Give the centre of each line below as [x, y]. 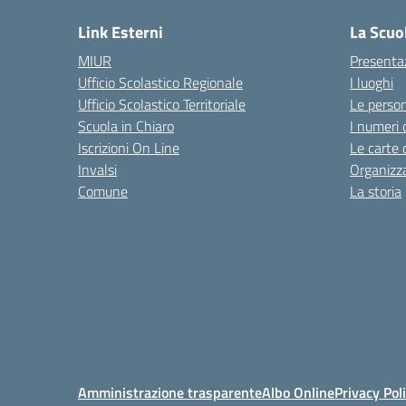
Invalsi [97, 169]
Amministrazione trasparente [170, 392]
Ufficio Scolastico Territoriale [162, 104]
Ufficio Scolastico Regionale [160, 82]
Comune [103, 191]
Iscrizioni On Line [129, 148]
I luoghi [372, 82]
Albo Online [298, 392]
